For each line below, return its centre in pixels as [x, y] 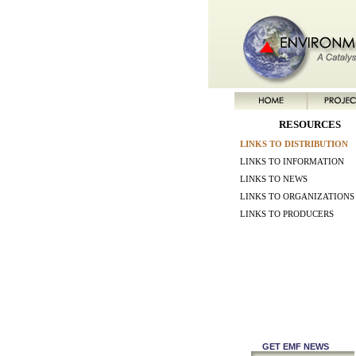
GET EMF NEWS [296, 346]
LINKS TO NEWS [274, 179]
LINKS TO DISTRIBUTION [294, 144]
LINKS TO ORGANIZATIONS [297, 197]
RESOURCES [310, 124]
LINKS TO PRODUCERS [287, 214]
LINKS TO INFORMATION [292, 162]
